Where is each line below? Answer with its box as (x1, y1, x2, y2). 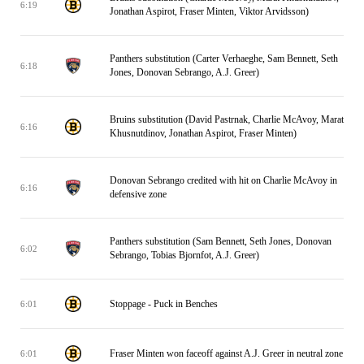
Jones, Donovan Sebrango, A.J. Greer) (110, 67, 259, 78)
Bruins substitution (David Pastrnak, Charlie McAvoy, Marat (110, 114, 344, 125)
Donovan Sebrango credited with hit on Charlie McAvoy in (110, 175, 337, 186)
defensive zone (110, 188, 167, 200)
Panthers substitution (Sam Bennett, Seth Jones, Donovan (110, 236, 331, 247)
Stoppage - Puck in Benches (110, 297, 218, 310)
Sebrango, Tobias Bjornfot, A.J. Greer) (110, 249, 259, 261)
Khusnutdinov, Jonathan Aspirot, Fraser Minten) (110, 128, 297, 139)
